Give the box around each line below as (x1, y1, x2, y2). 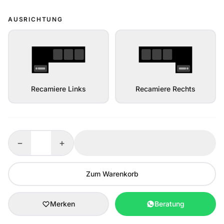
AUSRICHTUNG (8, 15, 63, 23)
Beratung (154, 199, 184, 208)
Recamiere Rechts (135, 84, 195, 93)
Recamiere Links (31, 84, 86, 93)
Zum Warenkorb (85, 169, 138, 178)
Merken (50, 199, 75, 208)
